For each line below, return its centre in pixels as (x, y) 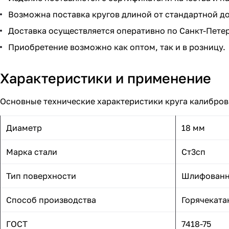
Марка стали (32, 152)
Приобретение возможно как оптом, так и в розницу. (117, 47)
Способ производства (51, 200)
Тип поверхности (41, 176)
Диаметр (24, 128)
